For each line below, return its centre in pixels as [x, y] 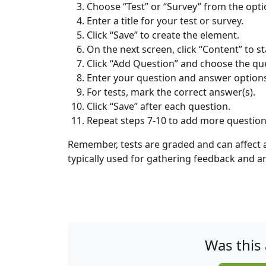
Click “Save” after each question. [159, 107]
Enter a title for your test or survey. [165, 21]
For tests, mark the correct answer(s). [171, 92]
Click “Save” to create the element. [163, 35]
